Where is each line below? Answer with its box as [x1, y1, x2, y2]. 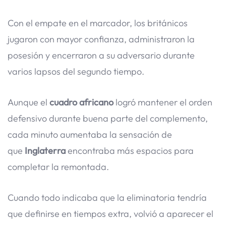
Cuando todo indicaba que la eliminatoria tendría [8, 191, 207, 203]
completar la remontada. [8, 161, 109, 173]
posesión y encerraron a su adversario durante [8, 49, 195, 62]
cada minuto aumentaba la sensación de [8, 129, 172, 141]
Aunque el [8, 96, 49, 108]
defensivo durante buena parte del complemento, [8, 112, 208, 125]
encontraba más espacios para [66, 145, 194, 157]
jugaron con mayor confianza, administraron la [8, 33, 195, 45]
